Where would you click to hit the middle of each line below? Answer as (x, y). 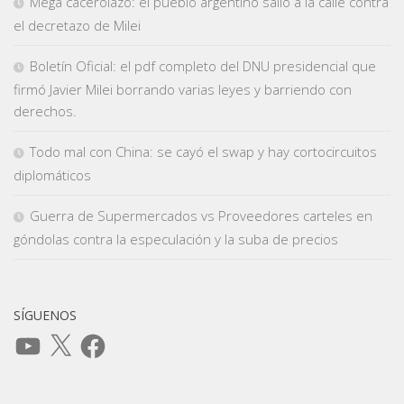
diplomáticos (52, 174)
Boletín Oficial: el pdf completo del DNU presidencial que (203, 65)
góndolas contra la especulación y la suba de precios (176, 239)
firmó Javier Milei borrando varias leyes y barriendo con (183, 89)
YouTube (39, 337)
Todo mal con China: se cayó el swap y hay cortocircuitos (203, 151)
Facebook (107, 337)
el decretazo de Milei (77, 25)
